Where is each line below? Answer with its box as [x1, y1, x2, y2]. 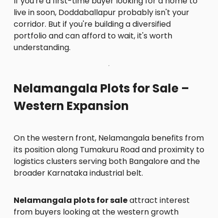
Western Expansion [14, 98, 129, 114]
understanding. [14, 42, 71, 54]
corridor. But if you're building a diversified [14, 18, 171, 30]
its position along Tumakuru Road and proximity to [14, 144, 204, 155]
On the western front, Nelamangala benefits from [14, 132, 204, 144]
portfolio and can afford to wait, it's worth [14, 30, 172, 42]
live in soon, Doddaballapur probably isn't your [14, 7, 189, 18]
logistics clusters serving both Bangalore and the [14, 155, 200, 167]
